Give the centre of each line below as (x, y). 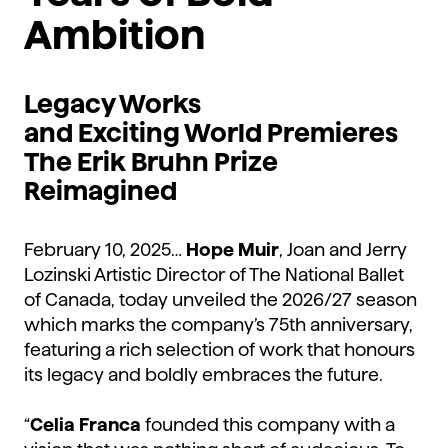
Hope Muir (232, 250)
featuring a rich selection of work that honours (219, 350)
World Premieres (291, 133)
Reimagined (100, 191)
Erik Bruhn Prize (177, 162)
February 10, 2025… (105, 250)
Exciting (129, 133)
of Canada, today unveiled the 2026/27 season (220, 300)
